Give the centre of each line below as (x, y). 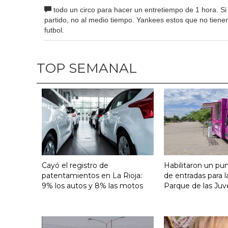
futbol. (54, 30)
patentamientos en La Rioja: (92, 175)
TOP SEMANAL (87, 68)
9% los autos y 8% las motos (92, 186)
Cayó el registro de (75, 165)
